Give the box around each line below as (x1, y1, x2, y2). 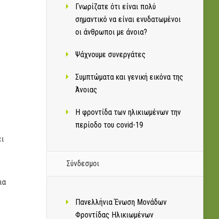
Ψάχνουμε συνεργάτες (75, 50, 146, 60)
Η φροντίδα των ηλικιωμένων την (75, 108, 181, 117)
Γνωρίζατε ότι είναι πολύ (75, 2, 156, 12)
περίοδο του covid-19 (75, 120, 143, 130)
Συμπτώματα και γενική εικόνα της (75, 72, 183, 82)
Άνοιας (75, 85, 97, 95)
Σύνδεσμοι (66, 159, 99, 169)
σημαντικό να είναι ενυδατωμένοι (75, 15, 181, 24)
